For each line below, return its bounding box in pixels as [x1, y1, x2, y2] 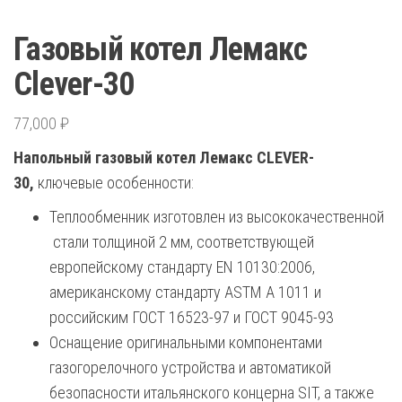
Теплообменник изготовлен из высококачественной [49, 206, 384, 226]
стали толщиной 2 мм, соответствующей [49, 232, 314, 251]
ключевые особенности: [38, 172, 194, 192]
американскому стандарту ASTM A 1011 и [49, 282, 321, 301]
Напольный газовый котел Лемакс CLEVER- [13, 147, 314, 167]
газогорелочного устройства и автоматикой [49, 357, 331, 377]
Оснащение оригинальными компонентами [49, 332, 322, 352]
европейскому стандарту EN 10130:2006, [49, 257, 315, 276]
